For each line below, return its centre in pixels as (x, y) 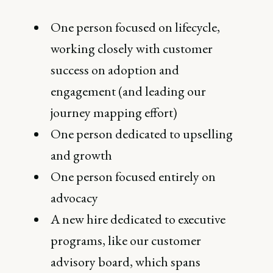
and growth (82, 155)
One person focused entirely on (133, 176)
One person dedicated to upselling (142, 134)
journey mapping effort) (114, 112)
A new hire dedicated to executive (138, 219)
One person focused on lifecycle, (136, 27)
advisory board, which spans (126, 262)
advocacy (75, 198)
